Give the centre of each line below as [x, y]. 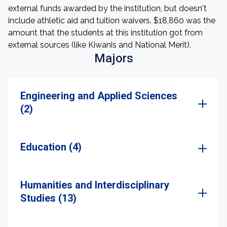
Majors [113, 58]
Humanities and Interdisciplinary [95, 185]
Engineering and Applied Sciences [99, 96]
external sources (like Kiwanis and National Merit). [100, 45]
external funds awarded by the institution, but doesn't [107, 8]
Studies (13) [48, 198]
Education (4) [51, 147]
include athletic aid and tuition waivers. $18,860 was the [112, 21]
